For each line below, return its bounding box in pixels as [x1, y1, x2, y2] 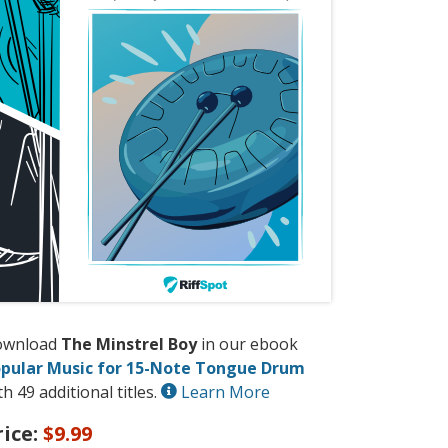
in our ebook [197, 333, 298, 356]
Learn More [177, 381, 270, 404]
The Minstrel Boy [61, 333, 197, 356]
